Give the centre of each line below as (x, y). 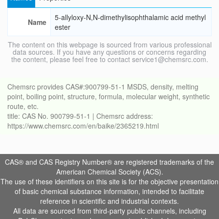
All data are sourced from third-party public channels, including (109, 211)
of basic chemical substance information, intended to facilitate (109, 191)
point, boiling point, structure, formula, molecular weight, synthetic (109, 97)
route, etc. (23, 106)
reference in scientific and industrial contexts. (109, 201)
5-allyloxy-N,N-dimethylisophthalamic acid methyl (130, 17)
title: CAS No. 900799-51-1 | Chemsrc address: (80, 116)
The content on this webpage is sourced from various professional (109, 45)
